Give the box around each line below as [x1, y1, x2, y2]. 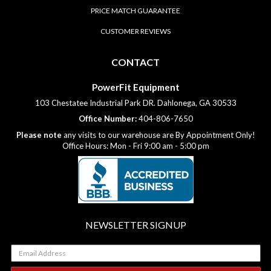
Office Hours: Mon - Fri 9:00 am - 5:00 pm [62, 140, 209, 151]
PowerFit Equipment [91, 82, 180, 93]
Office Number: [78, 114, 137, 124]
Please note [16, 129, 62, 140]
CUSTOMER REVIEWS [100, 26, 171, 36]
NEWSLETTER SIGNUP [85, 219, 186, 231]
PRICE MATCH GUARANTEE [91, 5, 180, 15]
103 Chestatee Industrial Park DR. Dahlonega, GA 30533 [34, 97, 237, 108]
